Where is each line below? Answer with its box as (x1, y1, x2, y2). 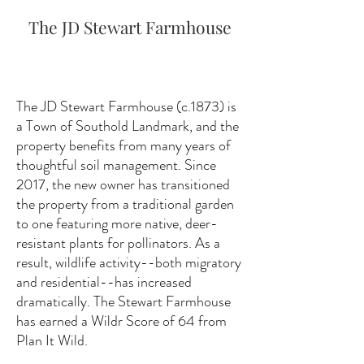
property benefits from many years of (16, 135, 231, 156)
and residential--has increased (16, 271, 192, 292)
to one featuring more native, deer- (16, 213, 218, 234)
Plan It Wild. (16, 330, 88, 351)
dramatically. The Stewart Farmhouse (16, 291, 231, 312)
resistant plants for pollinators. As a (16, 232, 220, 253)
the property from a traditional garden (16, 193, 234, 214)
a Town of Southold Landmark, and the (16, 115, 239, 136)
